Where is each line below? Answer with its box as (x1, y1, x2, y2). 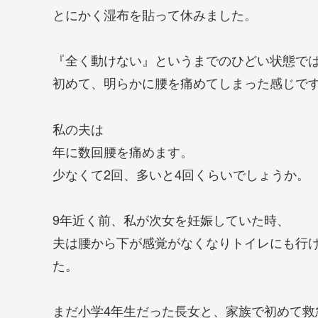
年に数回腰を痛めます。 (53, 141, 193, 160)
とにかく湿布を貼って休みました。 (53, 4, 257, 23)
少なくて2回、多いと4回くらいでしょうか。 (53, 164, 309, 183)
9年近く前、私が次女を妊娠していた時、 (53, 210, 290, 229)
